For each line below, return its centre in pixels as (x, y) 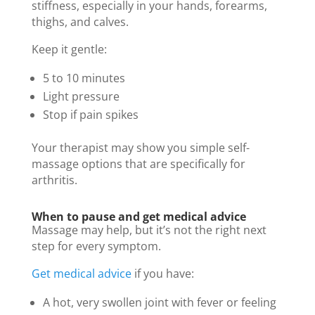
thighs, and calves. (80, 21)
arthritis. (54, 180)
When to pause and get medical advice (139, 216)
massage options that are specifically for (138, 163)
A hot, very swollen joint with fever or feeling (159, 302)
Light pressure (81, 96)
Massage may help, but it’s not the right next (149, 230)
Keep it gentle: (69, 49)
